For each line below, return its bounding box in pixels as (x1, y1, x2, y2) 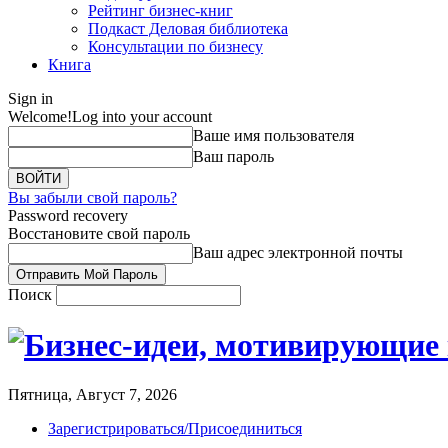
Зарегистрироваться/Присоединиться (48, 419, 302, 437)
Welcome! (8, 108, 72, 125)
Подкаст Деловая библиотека (88, 20, 288, 37)
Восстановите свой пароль (8, 225, 190, 242)
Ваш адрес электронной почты (193, 244, 403, 261)
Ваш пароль (193, 148, 274, 165)
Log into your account (72, 108, 212, 125)
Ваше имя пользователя (193, 127, 354, 144)
